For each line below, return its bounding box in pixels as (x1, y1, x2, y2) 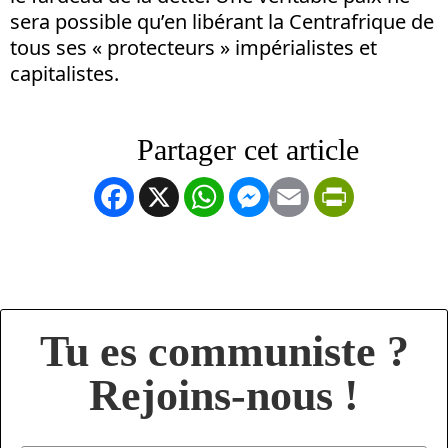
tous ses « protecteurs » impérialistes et (10, 33, 377, 61)
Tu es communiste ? (39, 326, 409, 376)
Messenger (272, 181, 375, 209)
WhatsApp (227, 181, 323, 209)
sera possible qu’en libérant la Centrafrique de (10, 7, 434, 35)
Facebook (137, 181, 226, 209)
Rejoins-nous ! (89, 370, 359, 420)
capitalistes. (10, 59, 119, 87)
